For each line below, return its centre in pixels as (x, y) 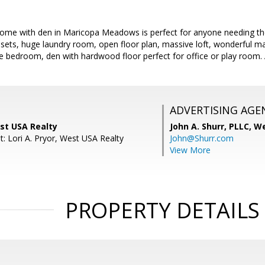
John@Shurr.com (202, 138)
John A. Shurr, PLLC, (212, 126)
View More (190, 150)
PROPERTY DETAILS (162, 210)
